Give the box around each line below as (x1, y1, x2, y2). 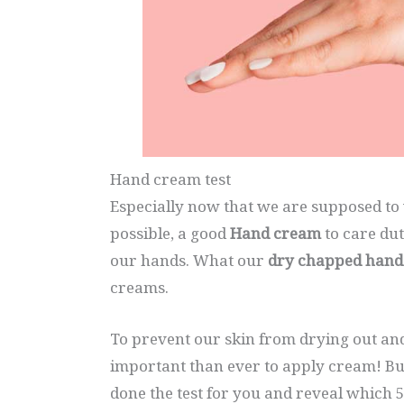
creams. (110, 277, 169, 298)
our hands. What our (110, 250, 268, 271)
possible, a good (110, 223, 230, 244)
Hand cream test (110, 169, 231, 190)
